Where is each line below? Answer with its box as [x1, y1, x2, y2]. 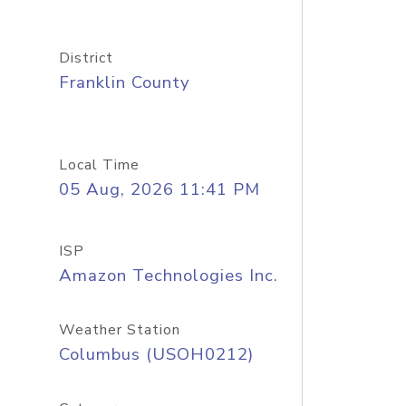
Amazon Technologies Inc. [58, 264, 278, 287]
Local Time [58, 155, 140, 175]
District [58, 48, 113, 68]
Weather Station [58, 320, 180, 340]
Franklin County [58, 71, 190, 94]
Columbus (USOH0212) [58, 343, 254, 366]
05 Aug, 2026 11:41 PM [58, 178, 260, 201]
